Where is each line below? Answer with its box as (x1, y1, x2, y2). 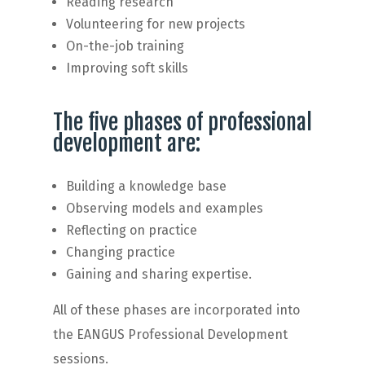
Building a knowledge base (65, 178, 230, 194)
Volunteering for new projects (65, 15, 245, 32)
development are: (52, 130, 205, 156)
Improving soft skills (65, 59, 188, 76)
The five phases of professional (52, 108, 312, 135)
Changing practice (65, 244, 175, 260)
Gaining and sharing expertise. (65, 266, 255, 282)
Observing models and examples (65, 200, 266, 216)
